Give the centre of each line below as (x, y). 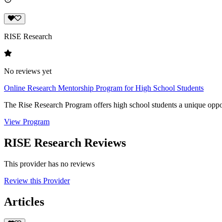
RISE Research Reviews (65, 142)
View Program (27, 122)
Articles (24, 201)
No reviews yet (28, 71)
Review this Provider (37, 180)
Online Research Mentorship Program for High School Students (104, 88)
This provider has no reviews (49, 164)
